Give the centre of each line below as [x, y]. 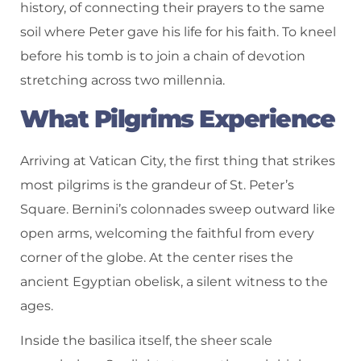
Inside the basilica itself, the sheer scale [146, 340]
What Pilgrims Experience [177, 119]
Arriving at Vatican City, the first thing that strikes [178, 161]
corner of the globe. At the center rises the [157, 257]
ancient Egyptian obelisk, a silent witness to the [174, 282]
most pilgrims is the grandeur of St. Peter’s [157, 185]
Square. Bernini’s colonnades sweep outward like [178, 209]
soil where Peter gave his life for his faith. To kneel [178, 32]
